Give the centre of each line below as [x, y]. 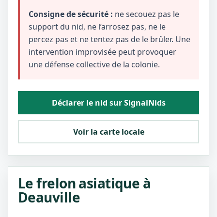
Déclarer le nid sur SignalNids [108, 103]
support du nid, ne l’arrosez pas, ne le [97, 27]
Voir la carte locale [108, 132]
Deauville [49, 197]
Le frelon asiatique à [85, 183]
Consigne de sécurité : [71, 14]
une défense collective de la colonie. [94, 64]
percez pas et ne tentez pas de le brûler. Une [109, 39]
